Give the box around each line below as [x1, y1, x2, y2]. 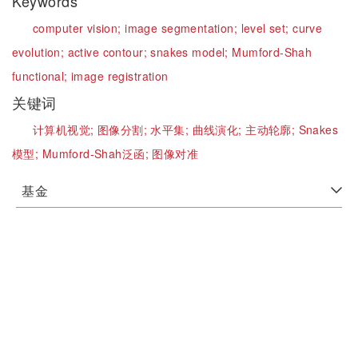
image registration [71, 68, 169, 84]
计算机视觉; [33, 121, 97, 137]
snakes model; [150, 44, 233, 60]
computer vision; [33, 20, 125, 36]
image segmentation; [125, 20, 241, 36]
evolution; [12, 44, 68, 60]
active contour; [67, 44, 151, 60]
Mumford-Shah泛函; [42, 145, 153, 161]
